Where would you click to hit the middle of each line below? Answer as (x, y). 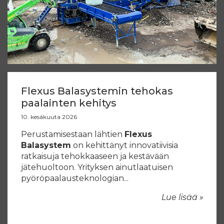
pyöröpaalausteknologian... (75, 178)
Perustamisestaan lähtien (73, 134)
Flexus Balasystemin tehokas (97, 91)
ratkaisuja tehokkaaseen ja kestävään (95, 156)
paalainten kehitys (69, 103)
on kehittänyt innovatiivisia (124, 145)
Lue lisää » (182, 197)
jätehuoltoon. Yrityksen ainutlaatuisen (97, 167)
